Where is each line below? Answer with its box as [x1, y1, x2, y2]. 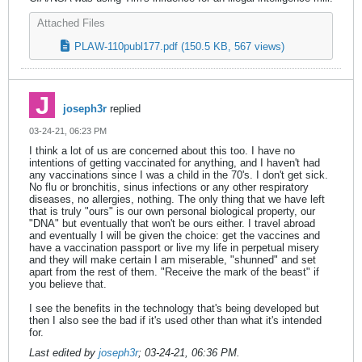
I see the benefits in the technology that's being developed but [29, 302, 319, 315]
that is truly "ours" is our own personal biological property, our [29, 205, 315, 218]
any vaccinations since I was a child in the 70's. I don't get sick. [29, 169, 328, 182]
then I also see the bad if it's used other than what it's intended [29, 314, 322, 327]
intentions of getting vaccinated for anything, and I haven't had [29, 157, 320, 170]
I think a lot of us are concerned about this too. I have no [29, 145, 295, 158]
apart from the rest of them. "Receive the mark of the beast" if [29, 266, 319, 279]
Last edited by [29, 347, 99, 360]
